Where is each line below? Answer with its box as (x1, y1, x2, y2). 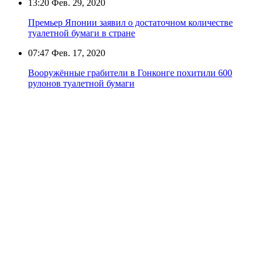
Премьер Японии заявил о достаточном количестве (28, 17, 233, 27)
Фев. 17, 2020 (49, 47, 105, 58)
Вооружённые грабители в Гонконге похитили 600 (28, 67, 232, 78)
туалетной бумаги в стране (28, 27, 135, 38)
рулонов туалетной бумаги (28, 78, 135, 88)
